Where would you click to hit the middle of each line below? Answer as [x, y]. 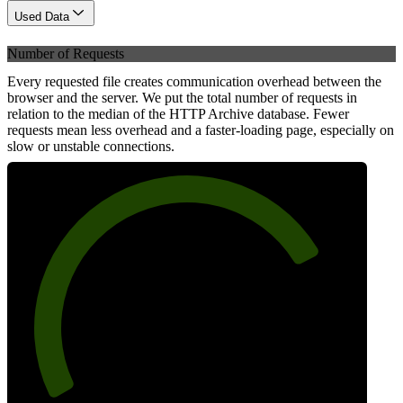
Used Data [42, 17]
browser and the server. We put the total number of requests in [182, 97]
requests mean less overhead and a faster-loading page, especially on [201, 130]
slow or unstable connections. [91, 146]
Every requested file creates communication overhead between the [194, 81]
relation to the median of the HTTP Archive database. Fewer [178, 113]
